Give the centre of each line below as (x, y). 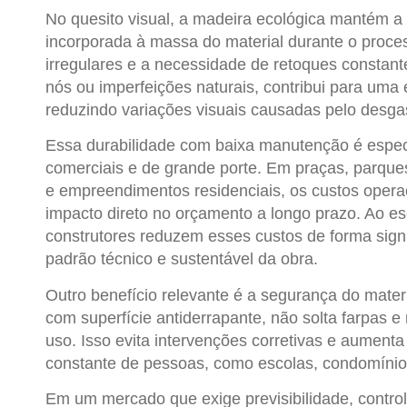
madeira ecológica (259, 19)
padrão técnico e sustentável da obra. (182, 259)
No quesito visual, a (119, 19)
